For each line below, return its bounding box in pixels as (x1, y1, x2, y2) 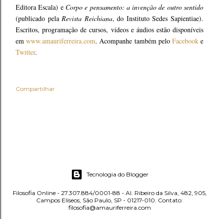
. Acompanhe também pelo (95, 36, 172, 45)
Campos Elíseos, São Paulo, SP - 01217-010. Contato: (36, 197, 183, 204)
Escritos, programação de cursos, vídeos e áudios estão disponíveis (16, 25, 203, 34)
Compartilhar (16, 85, 55, 92)
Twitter (16, 47, 35, 57)
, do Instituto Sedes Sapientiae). (112, 14, 204, 23)
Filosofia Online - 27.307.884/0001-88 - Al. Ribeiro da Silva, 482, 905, (12, 189, 207, 197)
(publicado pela (16, 14, 62, 23)
